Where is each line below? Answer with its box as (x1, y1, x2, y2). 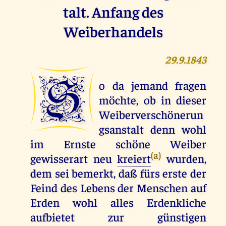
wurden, (161, 151, 207, 166)
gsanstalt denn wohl (99, 122, 207, 137)
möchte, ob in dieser (99, 92, 207, 107)
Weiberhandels (63, 21, 163, 41)
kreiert (117, 151, 151, 166)
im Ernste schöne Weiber (30, 136, 207, 151)
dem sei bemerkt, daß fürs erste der (30, 165, 207, 181)
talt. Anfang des (63, 2, 163, 22)
